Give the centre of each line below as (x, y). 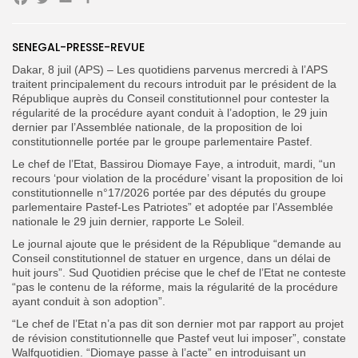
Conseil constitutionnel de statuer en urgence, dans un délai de (171, 258)
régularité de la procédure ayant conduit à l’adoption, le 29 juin (170, 112)
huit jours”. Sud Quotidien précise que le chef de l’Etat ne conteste (179, 272)
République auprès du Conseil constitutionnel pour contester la (171, 98)
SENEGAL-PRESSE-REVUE (78, 47)
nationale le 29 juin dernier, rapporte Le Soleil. (128, 221)
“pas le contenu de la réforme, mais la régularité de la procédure (175, 286)
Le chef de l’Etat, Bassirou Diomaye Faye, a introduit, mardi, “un (174, 163)
